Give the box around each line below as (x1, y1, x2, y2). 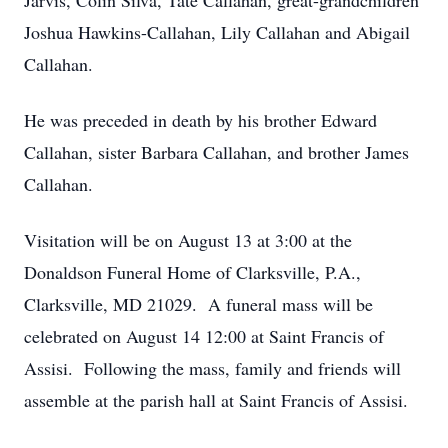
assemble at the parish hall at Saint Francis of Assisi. (24, 388, 408, 412)
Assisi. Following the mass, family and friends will (24, 356, 401, 380)
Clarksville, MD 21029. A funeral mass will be (24, 292, 373, 316)
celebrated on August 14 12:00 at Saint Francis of (24, 324, 384, 348)
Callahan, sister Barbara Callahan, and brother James (24, 140, 409, 164)
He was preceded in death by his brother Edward (24, 108, 377, 132)
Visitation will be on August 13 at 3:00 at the (24, 228, 352, 252)
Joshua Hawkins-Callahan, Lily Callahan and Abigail (24, 20, 410, 44)
